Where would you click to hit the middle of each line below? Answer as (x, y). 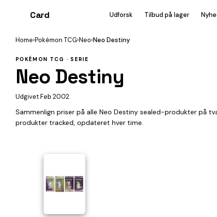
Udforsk (121, 15)
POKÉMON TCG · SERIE (52, 59)
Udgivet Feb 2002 (42, 97)
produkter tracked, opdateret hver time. (79, 123)
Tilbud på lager (167, 15)
